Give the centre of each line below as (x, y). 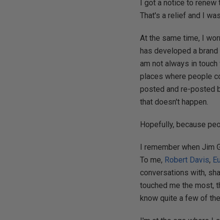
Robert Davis (187, 160)
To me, (152, 160)
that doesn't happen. (174, 102)
